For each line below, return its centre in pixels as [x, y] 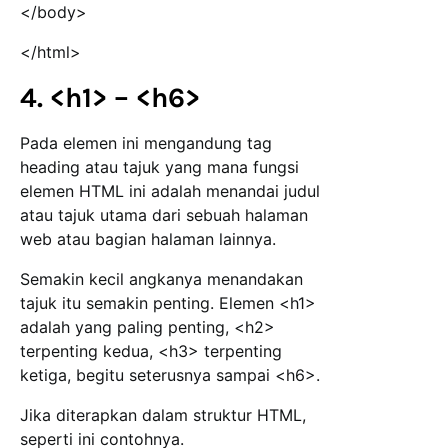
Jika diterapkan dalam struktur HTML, [163, 415]
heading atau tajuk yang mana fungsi [159, 167]
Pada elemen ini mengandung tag [146, 143]
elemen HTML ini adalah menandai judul [170, 191]
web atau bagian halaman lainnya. [148, 239]
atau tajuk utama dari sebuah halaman [164, 215]
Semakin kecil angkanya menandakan [161, 279]
